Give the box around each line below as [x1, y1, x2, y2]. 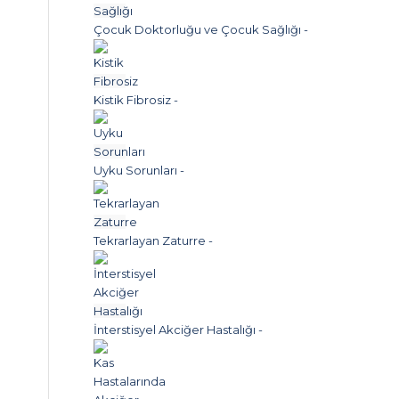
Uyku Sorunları [94, 163, 178, 177]
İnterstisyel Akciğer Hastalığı [94, 322, 256, 337]
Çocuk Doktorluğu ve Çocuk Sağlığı [94, 22, 302, 37]
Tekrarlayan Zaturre [94, 233, 207, 248]
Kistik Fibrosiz [94, 93, 172, 107]
